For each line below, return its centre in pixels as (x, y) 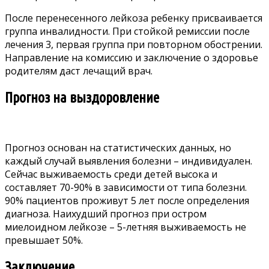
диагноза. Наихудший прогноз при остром (106, 213)
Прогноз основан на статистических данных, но (118, 147)
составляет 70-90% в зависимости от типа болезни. (126, 187)
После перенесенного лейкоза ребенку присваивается (134, 18)
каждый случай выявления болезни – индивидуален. (128, 161)
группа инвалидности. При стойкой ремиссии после (127, 31)
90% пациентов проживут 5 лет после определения (127, 200)
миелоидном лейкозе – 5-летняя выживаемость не (125, 227)
